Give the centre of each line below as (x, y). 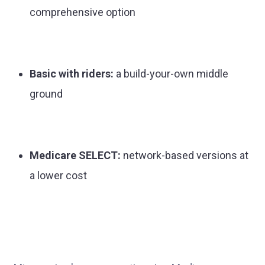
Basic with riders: (72, 74)
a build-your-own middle (171, 74)
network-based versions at (185, 155)
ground (46, 94)
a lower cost (58, 175)
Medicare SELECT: (75, 155)
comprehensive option (83, 12)
